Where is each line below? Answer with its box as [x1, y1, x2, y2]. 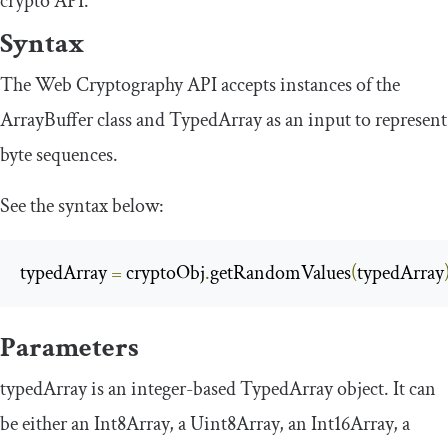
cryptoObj [122, 259, 205, 286]
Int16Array [311, 410, 393, 437]
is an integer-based [87, 375, 240, 402]
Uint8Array [190, 410, 279, 437]
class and [93, 106, 169, 133]
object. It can [333, 375, 436, 402]
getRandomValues [210, 259, 351, 286]
